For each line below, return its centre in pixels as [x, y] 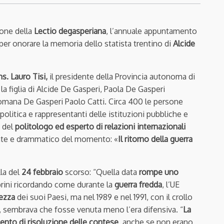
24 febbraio [43, 172]
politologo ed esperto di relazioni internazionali [100, 127]
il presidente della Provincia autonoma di [122, 77]
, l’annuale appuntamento [151, 31]
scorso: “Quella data [102, 172]
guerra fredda [138, 185]
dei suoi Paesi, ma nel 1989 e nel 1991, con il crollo [104, 197]
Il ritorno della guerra [155, 139]
